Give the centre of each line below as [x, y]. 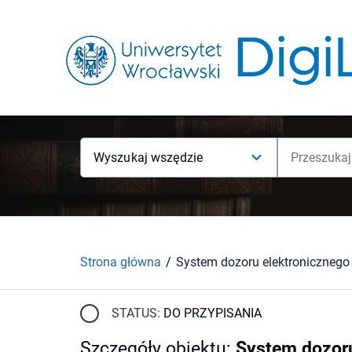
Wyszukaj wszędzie [148, 158]
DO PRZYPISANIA [213, 313]
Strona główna [121, 262]
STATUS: [136, 313]
